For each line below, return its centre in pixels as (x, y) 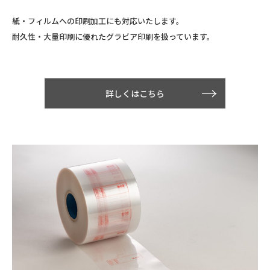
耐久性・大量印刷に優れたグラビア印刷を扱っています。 (113, 36)
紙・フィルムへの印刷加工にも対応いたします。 (98, 20)
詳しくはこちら (135, 93)
